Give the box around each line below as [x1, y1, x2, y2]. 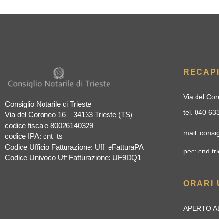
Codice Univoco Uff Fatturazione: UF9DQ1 [5, 153, 141, 162]
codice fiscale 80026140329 [5, 121, 93, 130]
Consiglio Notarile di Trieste [5, 100, 91, 109]
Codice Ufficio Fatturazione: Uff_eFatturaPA [5, 143, 144, 152]
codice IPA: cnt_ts [5, 132, 63, 141]
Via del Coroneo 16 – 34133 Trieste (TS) [5, 110, 132, 119]
